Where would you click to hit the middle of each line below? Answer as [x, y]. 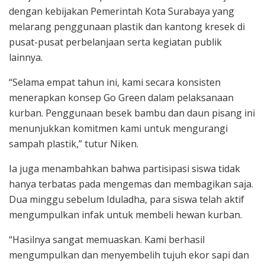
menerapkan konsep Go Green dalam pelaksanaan [121, 98]
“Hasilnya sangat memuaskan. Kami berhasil [107, 240]
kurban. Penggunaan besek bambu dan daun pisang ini [132, 113]
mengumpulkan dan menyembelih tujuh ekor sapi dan [129, 255]
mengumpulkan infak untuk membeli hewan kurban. [125, 215]
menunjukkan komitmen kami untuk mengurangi [118, 129]
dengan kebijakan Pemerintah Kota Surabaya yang [122, 12]
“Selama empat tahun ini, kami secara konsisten [115, 83]
